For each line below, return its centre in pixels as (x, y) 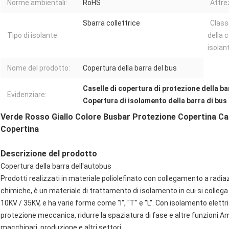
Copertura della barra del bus (130, 68)
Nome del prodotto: (39, 68)
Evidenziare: (27, 95)
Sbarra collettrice (111, 23)
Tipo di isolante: (33, 36)
